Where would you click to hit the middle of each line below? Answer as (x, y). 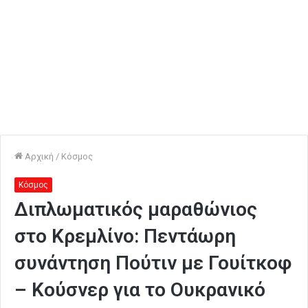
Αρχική (38, 156)
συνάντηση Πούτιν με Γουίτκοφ (153, 263)
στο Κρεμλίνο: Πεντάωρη (125, 236)
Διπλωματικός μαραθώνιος (136, 209)
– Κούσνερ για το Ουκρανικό (140, 290)
